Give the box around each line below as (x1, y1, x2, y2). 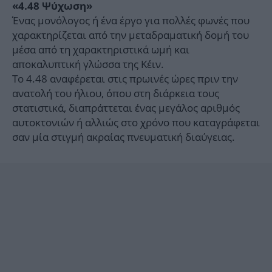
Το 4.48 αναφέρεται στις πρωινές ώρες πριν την (12, 72, 238, 86)
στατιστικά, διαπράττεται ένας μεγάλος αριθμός (12, 101, 240, 115)
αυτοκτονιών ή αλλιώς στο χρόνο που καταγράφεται (12, 115, 260, 130)
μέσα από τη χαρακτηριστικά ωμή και (12, 42, 189, 57)
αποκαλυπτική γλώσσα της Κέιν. (12, 57, 164, 72)
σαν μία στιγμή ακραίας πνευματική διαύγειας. (12, 130, 235, 144)
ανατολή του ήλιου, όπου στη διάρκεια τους (12, 86, 219, 101)
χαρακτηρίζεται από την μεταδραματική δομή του (12, 28, 249, 42)
